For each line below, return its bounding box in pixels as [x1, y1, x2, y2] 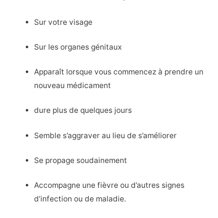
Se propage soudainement [34, 155, 127, 165]
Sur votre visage [34, 17, 93, 27]
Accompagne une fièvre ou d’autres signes [34, 181, 185, 190]
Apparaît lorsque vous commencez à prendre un [34, 67, 204, 77]
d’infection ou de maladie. [34, 194, 127, 204]
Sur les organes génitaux [34, 42, 122, 52]
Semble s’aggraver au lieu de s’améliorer [34, 130, 177, 140]
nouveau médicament [34, 81, 111, 91]
